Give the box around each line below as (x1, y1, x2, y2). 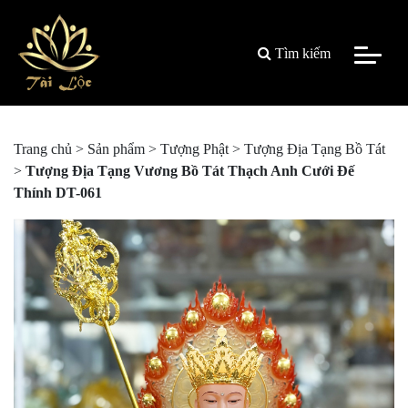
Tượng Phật (160, 141, 229, 157)
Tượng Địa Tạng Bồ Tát (244, 141, 385, 157)
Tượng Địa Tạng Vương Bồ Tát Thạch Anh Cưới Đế (25, 163, 354, 178)
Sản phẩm (87, 141, 145, 157)
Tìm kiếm (271, 45, 331, 61)
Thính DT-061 (14, 185, 102, 200)
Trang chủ (14, 141, 72, 157)
